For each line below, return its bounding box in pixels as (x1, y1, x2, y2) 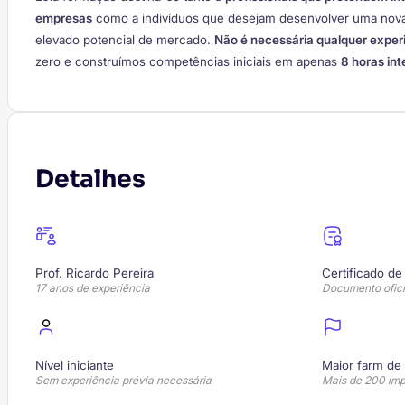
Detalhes (35, 164, 146, 195)
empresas (35, 10, 92, 25)
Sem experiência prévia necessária (35, 372, 212, 387)
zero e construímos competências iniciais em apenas (35, 53, 341, 69)
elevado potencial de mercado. (35, 32, 214, 47)
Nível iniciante (35, 357, 114, 372)
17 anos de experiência (35, 281, 150, 296)
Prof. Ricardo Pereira (35, 266, 154, 281)
